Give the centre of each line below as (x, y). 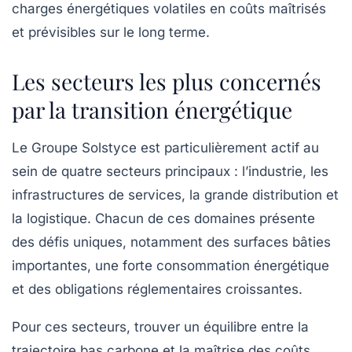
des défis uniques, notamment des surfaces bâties (171, 242)
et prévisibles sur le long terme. (111, 33)
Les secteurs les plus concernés (167, 82)
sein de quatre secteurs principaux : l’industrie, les (170, 172)
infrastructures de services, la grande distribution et (175, 195)
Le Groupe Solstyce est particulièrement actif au (165, 148)
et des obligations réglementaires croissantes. (157, 290)
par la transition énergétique (152, 110)
